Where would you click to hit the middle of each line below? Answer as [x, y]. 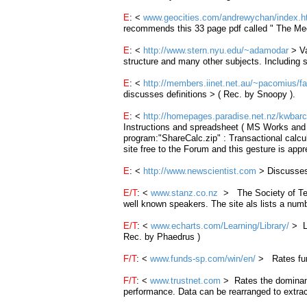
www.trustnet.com [185, 281]
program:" [143, 138]
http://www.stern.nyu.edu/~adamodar [216, 50]
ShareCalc [182, 138]
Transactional [256, 138]
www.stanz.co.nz [184, 193]
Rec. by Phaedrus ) [162, 237]
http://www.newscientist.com [200, 171]
